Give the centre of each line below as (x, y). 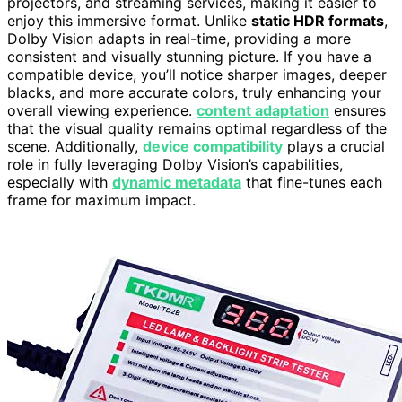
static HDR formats (318, 20)
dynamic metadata (177, 182)
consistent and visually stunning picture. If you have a (189, 56)
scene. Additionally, (75, 146)
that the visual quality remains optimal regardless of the (197, 128)
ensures (358, 110)
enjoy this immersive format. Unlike (129, 20)
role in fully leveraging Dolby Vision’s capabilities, (175, 164)
